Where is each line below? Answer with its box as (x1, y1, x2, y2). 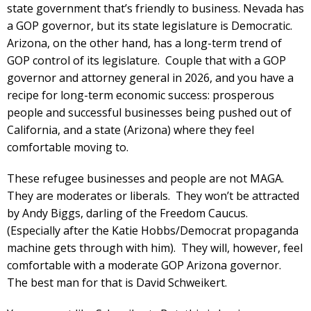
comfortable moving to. (7, 139, 128, 155)
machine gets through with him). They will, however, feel (7, 239, 303, 255)
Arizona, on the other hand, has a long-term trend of (7, 35, 282, 51)
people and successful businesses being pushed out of (7, 104, 292, 120)
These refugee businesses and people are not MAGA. (7, 170, 287, 186)
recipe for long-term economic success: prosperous (7, 87, 274, 103)
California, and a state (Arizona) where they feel (7, 121, 254, 137)
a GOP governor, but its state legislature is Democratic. (7, 17, 295, 33)
